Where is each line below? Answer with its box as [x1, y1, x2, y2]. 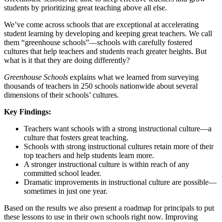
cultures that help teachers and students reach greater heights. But [4, 47, 207, 55]
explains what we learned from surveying [68, 72, 199, 81]
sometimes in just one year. [24, 186, 108, 195]
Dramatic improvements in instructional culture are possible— [24, 177, 217, 186]
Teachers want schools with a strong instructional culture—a [24, 124, 212, 133]
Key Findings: [4, 107, 51, 116]
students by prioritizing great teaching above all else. [4, 3, 167, 12]
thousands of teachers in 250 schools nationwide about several [4, 81, 198, 90]
